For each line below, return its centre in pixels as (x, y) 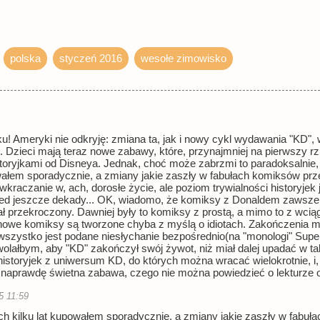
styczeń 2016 (91, 59)
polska (25, 59)
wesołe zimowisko (184, 59)
